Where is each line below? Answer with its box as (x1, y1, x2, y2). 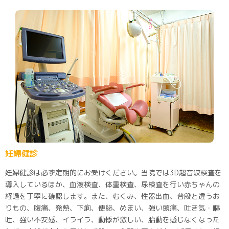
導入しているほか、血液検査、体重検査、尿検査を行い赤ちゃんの (5, 179, 220, 189)
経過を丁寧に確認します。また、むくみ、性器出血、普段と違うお (5, 191, 220, 201)
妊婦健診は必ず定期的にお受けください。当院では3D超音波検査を (5, 167, 222, 177)
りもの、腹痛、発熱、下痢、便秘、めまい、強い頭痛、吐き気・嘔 (5, 202, 220, 213)
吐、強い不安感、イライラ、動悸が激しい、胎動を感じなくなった (5, 214, 220, 224)
